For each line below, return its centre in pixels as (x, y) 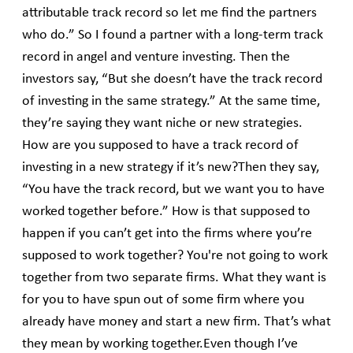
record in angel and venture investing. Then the (156, 58)
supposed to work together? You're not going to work (175, 256)
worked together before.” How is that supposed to (166, 212)
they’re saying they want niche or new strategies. (162, 124)
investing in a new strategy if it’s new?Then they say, (171, 168)
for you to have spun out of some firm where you (163, 300)
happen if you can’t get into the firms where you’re (167, 234)
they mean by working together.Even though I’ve (160, 344)
